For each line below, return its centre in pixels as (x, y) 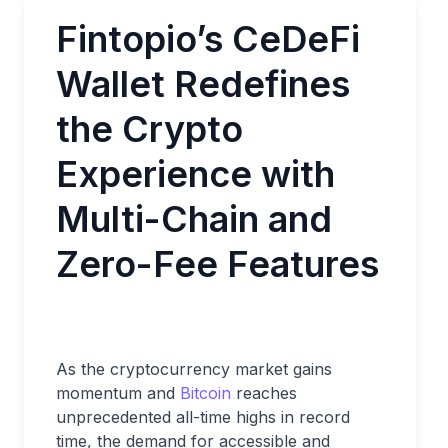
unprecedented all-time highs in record (203, 417)
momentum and (118, 393)
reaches (264, 393)
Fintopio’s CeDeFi (208, 39)
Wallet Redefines (203, 84)
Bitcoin (205, 393)
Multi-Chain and (194, 219)
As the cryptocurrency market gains (194, 369)
